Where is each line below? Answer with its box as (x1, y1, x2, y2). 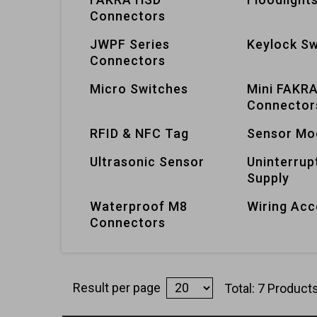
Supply (247, 171, 289, 185)
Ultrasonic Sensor (90, 154, 204, 169)
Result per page (73, 279, 161, 295)
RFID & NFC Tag (90, 126, 189, 141)
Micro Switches (90, 81, 188, 96)
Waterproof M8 (90, 199, 188, 214)
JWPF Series (90, 37, 170, 52)
